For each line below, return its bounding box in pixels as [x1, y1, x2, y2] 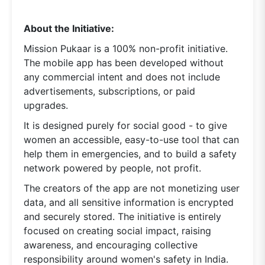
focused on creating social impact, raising [24, 224, 211, 237]
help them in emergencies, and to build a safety [24, 147, 237, 160]
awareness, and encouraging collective [24, 238, 198, 251]
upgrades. [24, 99, 68, 111]
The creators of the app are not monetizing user [24, 182, 240, 194]
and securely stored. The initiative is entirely [24, 210, 221, 222]
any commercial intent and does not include [24, 70, 220, 83]
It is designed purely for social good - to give [24, 119, 227, 131]
